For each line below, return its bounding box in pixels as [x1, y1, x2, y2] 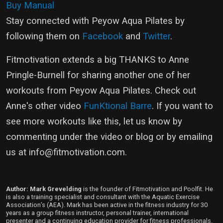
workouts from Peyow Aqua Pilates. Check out [6, 85, 196, 96]
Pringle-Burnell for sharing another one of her [6, 69, 190, 81]
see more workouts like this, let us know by [6, 115, 182, 127]
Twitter [143, 30, 170, 42]
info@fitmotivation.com [29, 146, 125, 158]
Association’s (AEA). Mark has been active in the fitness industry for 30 [6, 201, 208, 209]
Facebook [82, 30, 123, 42]
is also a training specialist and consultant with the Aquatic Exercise [6, 193, 200, 201]
